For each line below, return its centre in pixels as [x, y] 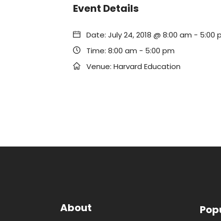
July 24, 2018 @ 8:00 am [150, 35]
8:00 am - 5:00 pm [141, 51]
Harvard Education [147, 66]
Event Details [106, 8]
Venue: [99, 66]
